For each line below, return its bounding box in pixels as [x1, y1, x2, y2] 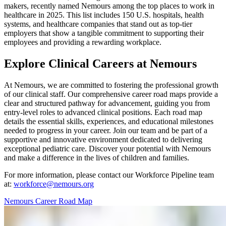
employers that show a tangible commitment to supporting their [4, 29, 204, 38]
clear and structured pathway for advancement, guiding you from [4, 98, 210, 107]
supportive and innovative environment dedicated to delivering [4, 135, 202, 144]
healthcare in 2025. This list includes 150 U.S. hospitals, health [4, 11, 204, 20]
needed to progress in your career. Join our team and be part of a [4, 126, 207, 135]
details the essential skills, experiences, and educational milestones [4, 117, 213, 126]
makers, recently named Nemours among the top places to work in [4, 2, 214, 11]
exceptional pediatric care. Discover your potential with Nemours [4, 144, 211, 153]
